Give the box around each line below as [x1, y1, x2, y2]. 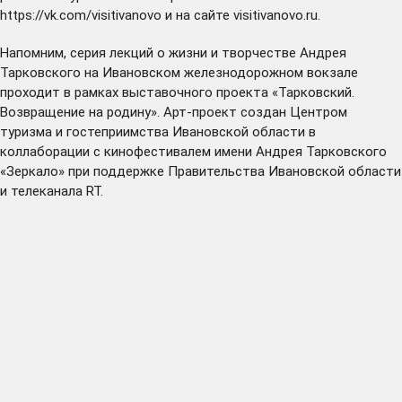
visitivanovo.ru [233, 6, 318, 23]
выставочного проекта [122, 83, 268, 100]
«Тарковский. [268, 83, 354, 100]
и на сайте [162, 6, 233, 23]
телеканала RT [11, 182, 100, 199]
